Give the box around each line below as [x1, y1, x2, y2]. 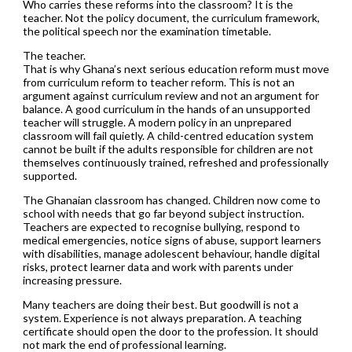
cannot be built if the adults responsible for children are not [22, 141, 313, 156]
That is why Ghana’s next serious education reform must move [22, 61, 329, 75]
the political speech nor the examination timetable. [22, 24, 271, 38]
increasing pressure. [22, 273, 122, 287]
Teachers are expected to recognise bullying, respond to [22, 219, 300, 233]
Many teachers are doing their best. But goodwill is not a [22, 297, 299, 311]
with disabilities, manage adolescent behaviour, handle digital [22, 246, 320, 260]
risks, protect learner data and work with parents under [22, 259, 293, 273]
